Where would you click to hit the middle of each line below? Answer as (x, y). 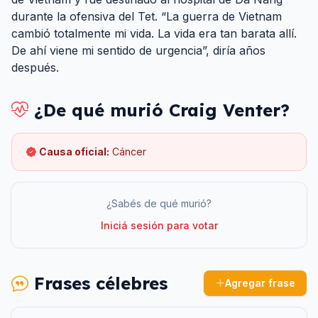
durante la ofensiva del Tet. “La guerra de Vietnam (147, 17)
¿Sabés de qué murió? (159, 204)
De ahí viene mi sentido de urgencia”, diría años (138, 51)
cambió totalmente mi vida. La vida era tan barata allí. (154, 34)
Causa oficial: (74, 152)
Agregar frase (260, 283)
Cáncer (129, 152)
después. (35, 68)
